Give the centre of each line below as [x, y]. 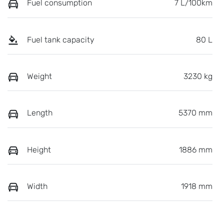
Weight [39, 76]
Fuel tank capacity [61, 39]
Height [39, 149]
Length [40, 113]
